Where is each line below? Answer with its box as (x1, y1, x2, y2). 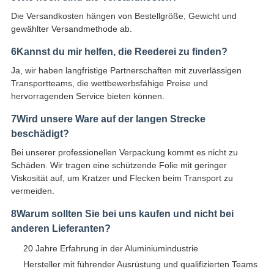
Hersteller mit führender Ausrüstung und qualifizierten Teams (23, 259, 257, 269)
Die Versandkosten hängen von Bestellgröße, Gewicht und (10, 10, 237, 21)
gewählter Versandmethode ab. (10, 23, 132, 34)
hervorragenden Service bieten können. (10, 91, 165, 101)
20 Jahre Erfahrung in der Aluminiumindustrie (23, 243, 198, 253)
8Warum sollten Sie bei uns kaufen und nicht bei (10, 208, 234, 219)
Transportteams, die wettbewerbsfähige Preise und (10, 78, 208, 88)
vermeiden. (10, 185, 54, 196)
